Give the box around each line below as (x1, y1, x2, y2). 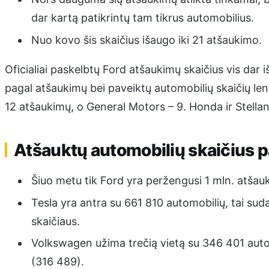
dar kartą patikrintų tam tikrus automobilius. (31, 11, 254, 25)
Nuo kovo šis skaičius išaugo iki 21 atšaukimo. (31, 33, 262, 46)
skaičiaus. (31, 214, 80, 228)
